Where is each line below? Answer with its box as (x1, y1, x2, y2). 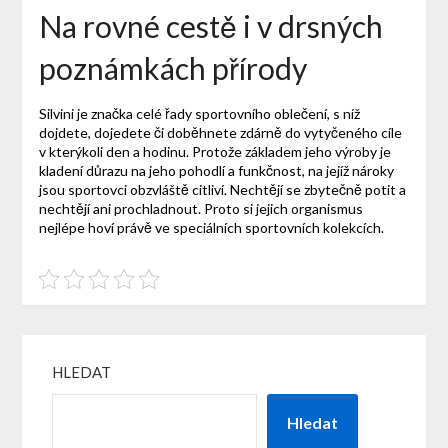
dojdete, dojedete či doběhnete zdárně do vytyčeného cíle (38, 124, 402, 142)
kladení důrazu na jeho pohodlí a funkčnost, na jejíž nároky (38, 162, 394, 180)
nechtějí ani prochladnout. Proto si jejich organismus (38, 200, 363, 218)
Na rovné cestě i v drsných (38, 8, 383, 45)
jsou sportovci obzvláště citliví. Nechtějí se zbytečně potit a (38, 181, 406, 199)
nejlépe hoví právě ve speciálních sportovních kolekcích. (38, 219, 384, 237)
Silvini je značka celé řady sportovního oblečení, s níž (38, 105, 360, 123)
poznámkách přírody (38, 50, 307, 87)
